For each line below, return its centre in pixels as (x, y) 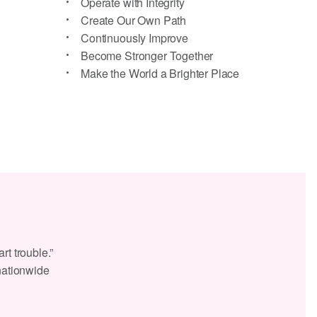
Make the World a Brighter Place (160, 73)
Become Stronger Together (147, 56)
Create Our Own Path (134, 20)
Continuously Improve (134, 38)
